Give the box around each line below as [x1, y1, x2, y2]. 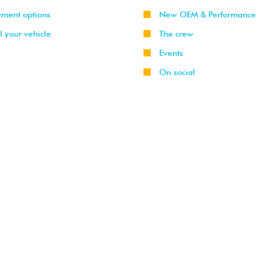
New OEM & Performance [159, 10, 256, 20]
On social [159, 67, 195, 77]
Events [159, 48, 183, 58]
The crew [159, 29, 193, 39]
